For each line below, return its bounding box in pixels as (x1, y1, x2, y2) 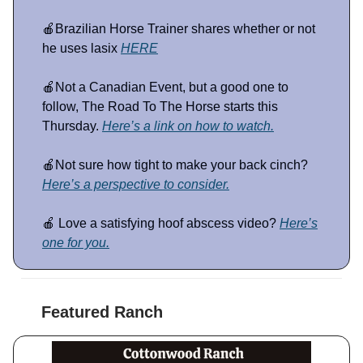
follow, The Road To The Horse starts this (42, 100, 278, 114)
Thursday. (42, 119, 102, 134)
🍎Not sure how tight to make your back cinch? (42, 158, 308, 173)
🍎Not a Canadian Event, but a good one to (42, 80, 288, 95)
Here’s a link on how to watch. (102, 119, 274, 134)
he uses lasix (42, 41, 121, 56)
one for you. (42, 236, 109, 250)
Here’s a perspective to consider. (42, 177, 229, 192)
